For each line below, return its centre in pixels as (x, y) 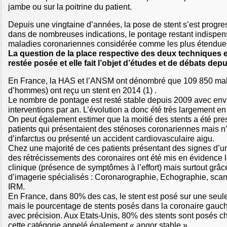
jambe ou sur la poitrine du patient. (70, 7)
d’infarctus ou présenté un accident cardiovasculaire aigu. (111, 139)
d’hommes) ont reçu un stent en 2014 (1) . (82, 91)
